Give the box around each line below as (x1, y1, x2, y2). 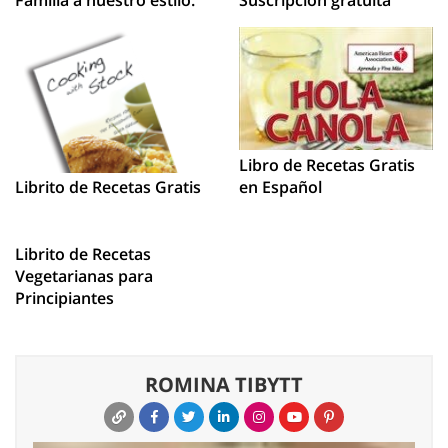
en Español (239, 175, 322, 198)
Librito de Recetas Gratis (15, 176, 201, 199)
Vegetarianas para (15, 265, 153, 288)
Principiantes (15, 287, 114, 310)
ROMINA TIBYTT (145, 371, 303, 399)
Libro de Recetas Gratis (239, 153, 415, 176)
